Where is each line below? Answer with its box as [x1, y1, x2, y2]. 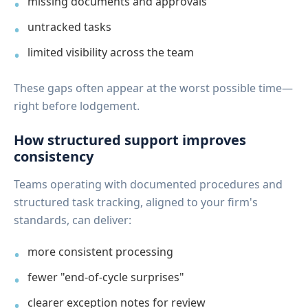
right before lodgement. [14, 98, 140, 113]
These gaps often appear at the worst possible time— [14, 80, 293, 96]
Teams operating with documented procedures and [14, 176, 283, 192]
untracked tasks [27, 19, 111, 34]
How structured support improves [14, 130, 246, 149]
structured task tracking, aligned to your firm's [14, 194, 258, 210]
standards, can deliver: [14, 212, 131, 228]
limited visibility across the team [27, 44, 194, 60]
